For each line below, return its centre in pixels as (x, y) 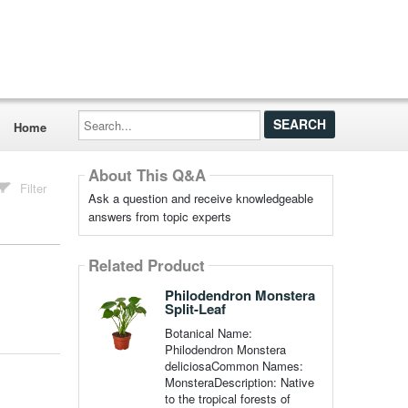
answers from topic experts (159, 216)
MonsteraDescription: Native (239, 382)
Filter (34, 188)
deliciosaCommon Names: (234, 366)
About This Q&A (147, 175)
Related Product (146, 265)
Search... (101, 115)
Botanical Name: (208, 333)
